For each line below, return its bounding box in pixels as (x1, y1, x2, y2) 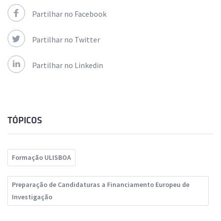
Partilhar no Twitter (32, 35, 100, 45)
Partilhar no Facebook (32, 9, 107, 19)
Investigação (12, 192, 52, 202)
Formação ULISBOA (12, 153, 71, 162)
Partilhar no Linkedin (32, 60, 103, 71)
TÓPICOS (7, 115, 42, 126)
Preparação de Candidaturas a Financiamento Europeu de (12, 180, 189, 189)
